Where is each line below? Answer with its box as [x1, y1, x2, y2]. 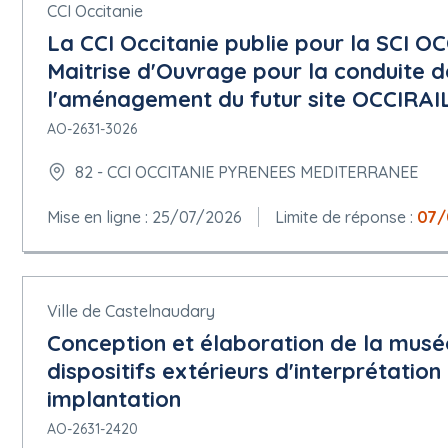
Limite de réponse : [275, 206, 417, 227]
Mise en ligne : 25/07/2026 [47, 206, 242, 227]
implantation [47, 384, 181, 413]
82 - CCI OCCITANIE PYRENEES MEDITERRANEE [75, 162, 418, 183]
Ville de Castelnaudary [47, 300, 215, 321]
